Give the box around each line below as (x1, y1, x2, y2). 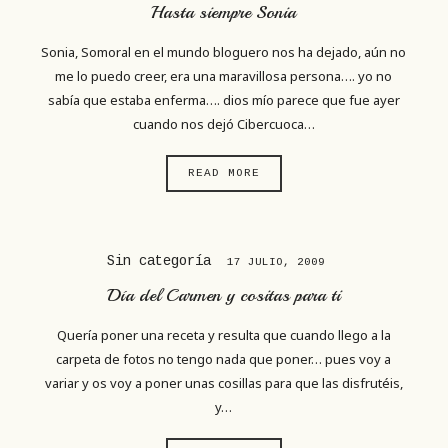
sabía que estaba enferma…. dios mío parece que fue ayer (47, 90, 400, 109)
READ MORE (187, 167, 260, 180)
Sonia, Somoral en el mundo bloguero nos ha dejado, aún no (41, 42, 407, 61)
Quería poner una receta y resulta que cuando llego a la (56, 325, 391, 344)
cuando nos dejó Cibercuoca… (132, 114, 315, 133)
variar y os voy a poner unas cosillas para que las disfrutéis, (44, 373, 403, 392)
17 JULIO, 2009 (226, 256, 325, 269)
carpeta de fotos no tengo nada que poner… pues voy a (56, 349, 392, 368)
